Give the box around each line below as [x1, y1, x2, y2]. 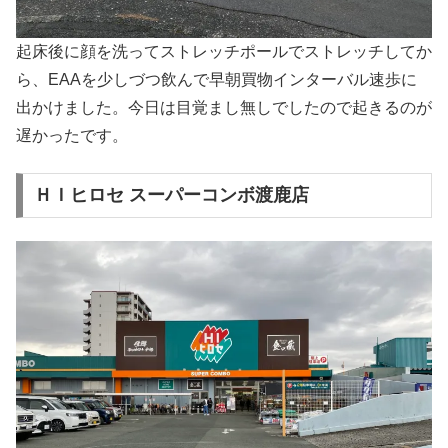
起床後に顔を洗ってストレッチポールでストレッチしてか [16, 43, 432, 61]
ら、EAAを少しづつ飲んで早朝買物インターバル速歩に [16, 71, 417, 89]
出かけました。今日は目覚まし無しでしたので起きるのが [16, 99, 432, 117]
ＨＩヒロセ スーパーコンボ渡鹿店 [33, 185, 309, 206]
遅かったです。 [16, 127, 128, 145]
